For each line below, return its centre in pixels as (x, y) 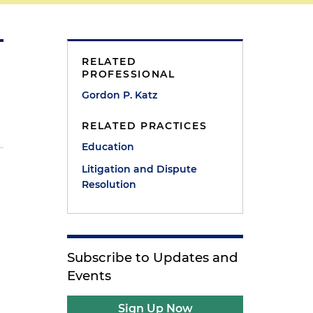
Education (108, 147)
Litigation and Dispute (140, 169)
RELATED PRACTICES (145, 126)
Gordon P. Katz (120, 95)
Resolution (109, 184)
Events (89, 276)
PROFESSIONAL (129, 74)
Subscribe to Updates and (153, 257)
